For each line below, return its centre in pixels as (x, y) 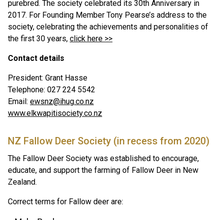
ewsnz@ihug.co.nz (62, 101)
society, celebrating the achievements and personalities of (108, 27)
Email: (19, 101)
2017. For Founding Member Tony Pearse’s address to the (107, 15)
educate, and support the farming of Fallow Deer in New (103, 170)
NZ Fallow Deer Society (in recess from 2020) (110, 141)
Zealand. (22, 182)
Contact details (36, 58)
